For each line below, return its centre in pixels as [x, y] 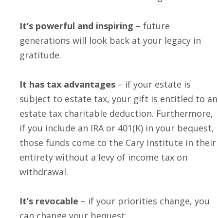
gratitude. [42, 55]
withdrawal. [44, 172]
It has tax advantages [67, 84]
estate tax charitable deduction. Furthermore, [116, 113]
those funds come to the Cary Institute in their [118, 142]
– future [152, 26]
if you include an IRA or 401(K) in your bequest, [117, 128]
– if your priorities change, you [144, 201]
